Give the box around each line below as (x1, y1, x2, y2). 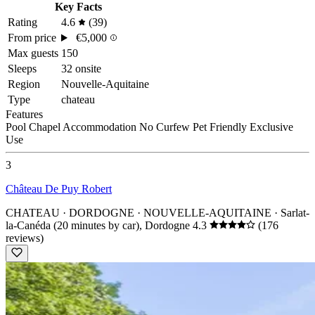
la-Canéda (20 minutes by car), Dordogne (6, 219, 190, 232)
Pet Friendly (193, 121, 250, 134)
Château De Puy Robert (6, 183, 112, 195)
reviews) (6, 232, 44, 245)
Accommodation (63, 121, 139, 134)
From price (8, 32, 56, 44)
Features (6, 108, 43, 121)
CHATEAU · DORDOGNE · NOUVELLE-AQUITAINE (6, 207, 271, 219)
